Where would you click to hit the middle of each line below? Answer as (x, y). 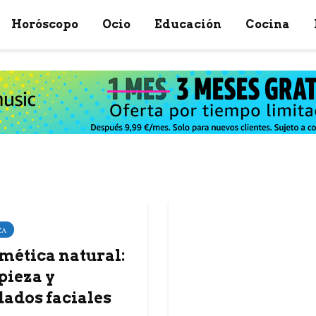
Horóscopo (45, 24)
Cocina (268, 24)
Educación (188, 24)
